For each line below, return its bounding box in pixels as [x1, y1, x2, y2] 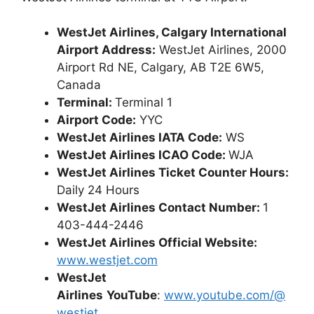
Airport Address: [57, 43, 156, 57]
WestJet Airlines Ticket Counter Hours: [57, 165, 289, 180]
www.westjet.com [57, 253, 158, 268]
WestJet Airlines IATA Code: [57, 130, 222, 145]
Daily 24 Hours [57, 183, 139, 198]
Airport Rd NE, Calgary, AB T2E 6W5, [57, 60, 264, 75]
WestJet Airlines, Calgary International [57, 25, 287, 40]
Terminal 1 [115, 95, 172, 110]
